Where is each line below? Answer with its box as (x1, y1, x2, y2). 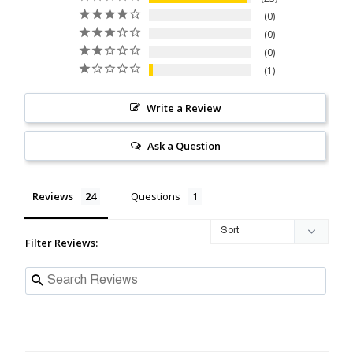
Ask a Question (147, 138, 221, 153)
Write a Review (146, 100, 221, 115)
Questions (131, 188, 180, 203)
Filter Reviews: (25, 235, 98, 250)
